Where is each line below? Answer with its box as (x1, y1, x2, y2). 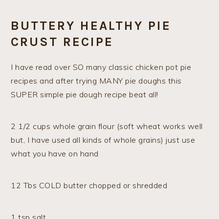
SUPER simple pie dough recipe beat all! (11, 89, 158, 100)
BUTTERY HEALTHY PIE (11, 18, 172, 34)
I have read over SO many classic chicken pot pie (11, 62, 192, 72)
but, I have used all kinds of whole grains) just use (11, 135, 196, 145)
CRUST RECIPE (11, 34, 114, 50)
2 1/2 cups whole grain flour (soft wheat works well (11, 121, 203, 131)
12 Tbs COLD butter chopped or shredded (11, 180, 168, 191)
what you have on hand (11, 149, 99, 159)
